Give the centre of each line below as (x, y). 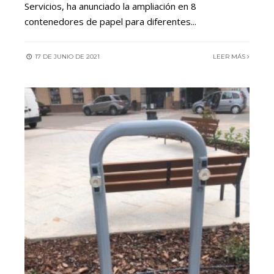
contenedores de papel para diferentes (108, 22)
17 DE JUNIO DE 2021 (66, 57)
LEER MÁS (230, 57)
